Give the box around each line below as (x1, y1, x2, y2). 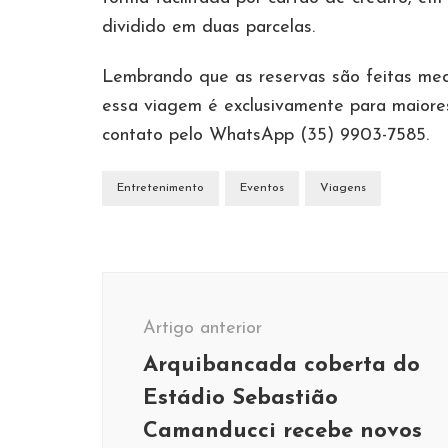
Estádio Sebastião (143, 387, 338, 410)
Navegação (101, 272, 248, 299)
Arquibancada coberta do (143, 354, 420, 377)
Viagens (320, 182, 366, 194)
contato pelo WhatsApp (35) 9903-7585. (102, 126, 429, 145)
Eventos (240, 182, 284, 194)
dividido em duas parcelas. (102, 18, 315, 37)
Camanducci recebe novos (143, 420, 422, 443)
